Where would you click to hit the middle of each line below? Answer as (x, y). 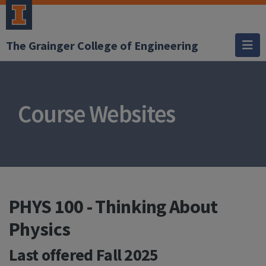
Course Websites (96, 114)
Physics (40, 229)
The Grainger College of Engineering (102, 45)
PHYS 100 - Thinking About (113, 207)
